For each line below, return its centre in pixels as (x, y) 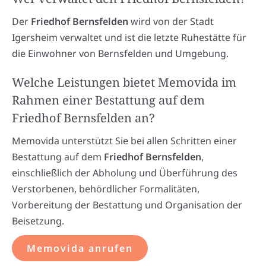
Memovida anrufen (80, 248)
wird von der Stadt (171, 21)
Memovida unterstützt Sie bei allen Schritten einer (124, 140)
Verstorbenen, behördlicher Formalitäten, (106, 189)
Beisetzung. (38, 221)
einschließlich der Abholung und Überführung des (125, 172)
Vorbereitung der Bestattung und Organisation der (127, 205)
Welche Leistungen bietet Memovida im (124, 82)
